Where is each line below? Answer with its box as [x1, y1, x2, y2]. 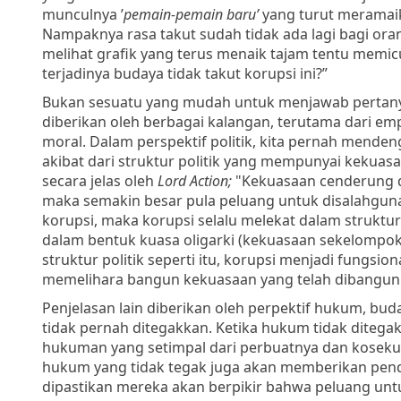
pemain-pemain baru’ [124, 4, 259, 24]
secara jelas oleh [42, 170, 154, 191]
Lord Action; [158, 170, 232, 191]
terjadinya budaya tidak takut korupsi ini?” [42, 63, 328, 83]
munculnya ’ [42, 4, 124, 24]
